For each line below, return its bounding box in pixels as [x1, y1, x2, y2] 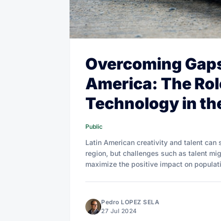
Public [85, 122, 103, 130]
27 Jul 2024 [101, 207, 137, 215]
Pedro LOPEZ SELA [101, 198, 159, 206]
